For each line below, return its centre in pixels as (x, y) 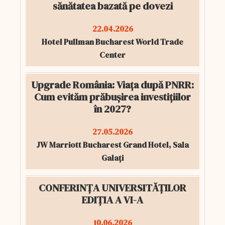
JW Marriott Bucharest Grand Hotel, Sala (113, 145)
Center (113, 55)
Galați (113, 158)
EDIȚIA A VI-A (113, 200)
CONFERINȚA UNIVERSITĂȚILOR (113, 188)
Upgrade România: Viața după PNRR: (113, 85)
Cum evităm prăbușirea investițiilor (113, 97)
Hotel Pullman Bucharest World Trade (113, 42)
